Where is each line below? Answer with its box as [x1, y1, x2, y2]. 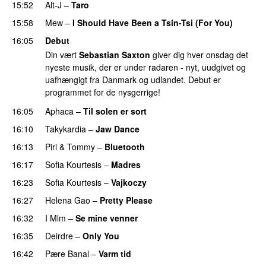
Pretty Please [100, 194, 153, 206]
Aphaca [45, 104, 74, 117]
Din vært [45, 49, 79, 61]
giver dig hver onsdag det [150, 49, 248, 61]
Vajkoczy [111, 176, 147, 188]
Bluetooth [104, 140, 145, 153]
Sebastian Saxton [79, 49, 150, 61]
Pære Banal [45, 247, 89, 259]
